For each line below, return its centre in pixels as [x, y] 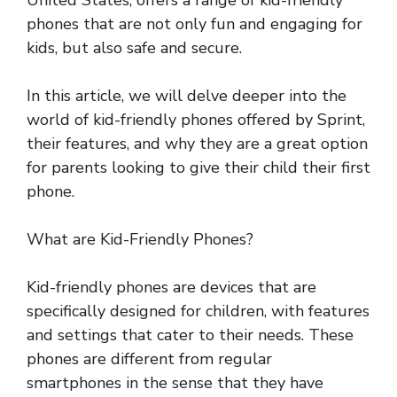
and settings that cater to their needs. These [190, 335]
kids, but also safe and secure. [134, 48]
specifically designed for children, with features [198, 311]
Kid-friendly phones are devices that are [171, 288]
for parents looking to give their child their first [198, 168]
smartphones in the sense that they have [175, 383]
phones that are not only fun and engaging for [195, 24]
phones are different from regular [149, 359]
